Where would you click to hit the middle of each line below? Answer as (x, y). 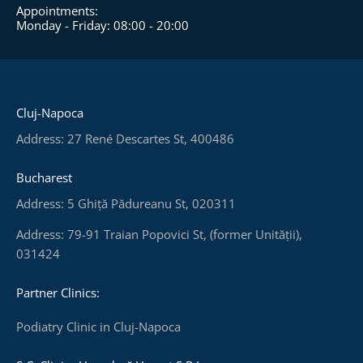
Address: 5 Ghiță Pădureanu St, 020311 (126, 203)
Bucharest (44, 177)
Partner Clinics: (58, 292)
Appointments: (57, 10)
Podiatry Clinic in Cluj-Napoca (98, 326)
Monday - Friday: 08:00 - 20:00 (102, 26)
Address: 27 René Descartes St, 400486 (125, 139)
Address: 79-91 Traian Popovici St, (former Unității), (159, 235)
